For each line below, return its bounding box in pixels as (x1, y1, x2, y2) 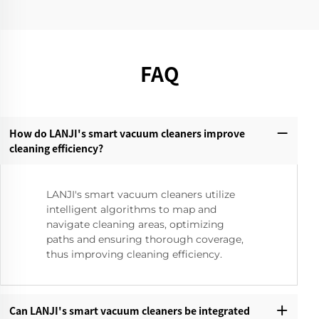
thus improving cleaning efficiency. (46, 248, 222, 261)
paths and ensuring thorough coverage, (46, 233, 244, 246)
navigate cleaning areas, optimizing (46, 218, 224, 231)
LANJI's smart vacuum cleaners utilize (46, 188, 235, 202)
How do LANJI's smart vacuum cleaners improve (9, 125, 245, 140)
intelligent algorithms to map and (46, 203, 216, 216)
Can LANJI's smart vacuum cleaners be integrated (9, 303, 250, 318)
